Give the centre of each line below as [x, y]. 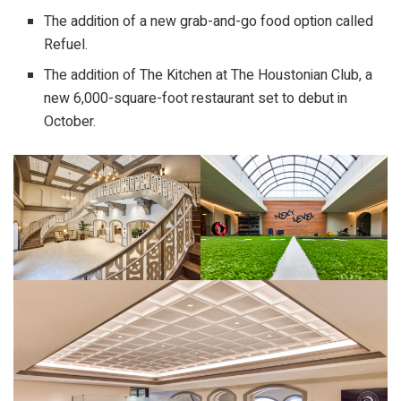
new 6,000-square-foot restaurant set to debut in [196, 99]
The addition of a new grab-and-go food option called [209, 22]
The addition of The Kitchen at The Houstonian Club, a [209, 76]
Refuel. [68, 45]
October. [70, 122]
